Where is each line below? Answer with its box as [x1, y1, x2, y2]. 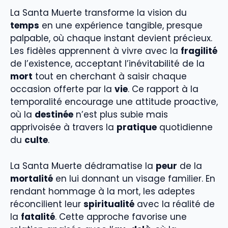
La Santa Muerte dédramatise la [10, 159, 156, 172]
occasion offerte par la [10, 83, 115, 96]
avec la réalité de [134, 197, 215, 210]
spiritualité [83, 197, 134, 210]
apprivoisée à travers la [10, 121, 117, 134]
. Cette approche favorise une [55, 210, 187, 223]
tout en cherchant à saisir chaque [33, 70, 187, 83]
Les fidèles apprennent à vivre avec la [10, 45, 181, 58]
